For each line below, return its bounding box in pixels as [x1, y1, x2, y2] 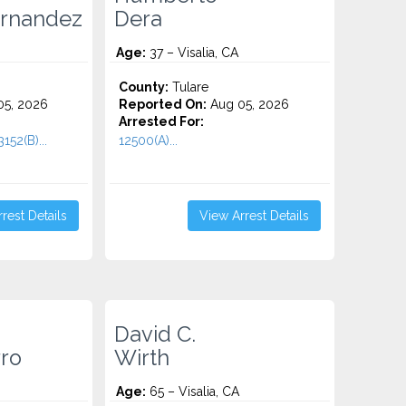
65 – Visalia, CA [146, 384, 240, 399]
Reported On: [119, 97, 208, 111]
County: [119, 80, 169, 94]
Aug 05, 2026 [207, 97, 290, 111]
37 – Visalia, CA [146, 45, 239, 60]
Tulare [169, 80, 209, 94]
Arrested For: [119, 114, 205, 129]
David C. [114, 322, 197, 347]
